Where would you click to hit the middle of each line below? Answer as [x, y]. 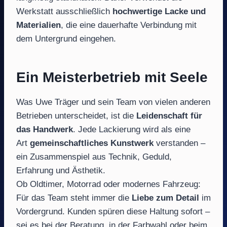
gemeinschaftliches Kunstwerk [92, 143]
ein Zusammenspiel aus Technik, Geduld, [94, 157]
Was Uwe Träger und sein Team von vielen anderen [113, 102]
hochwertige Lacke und [159, 11]
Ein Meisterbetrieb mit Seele [112, 77]
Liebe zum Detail [165, 198]
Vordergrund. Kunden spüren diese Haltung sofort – [113, 212]
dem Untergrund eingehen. [66, 39]
